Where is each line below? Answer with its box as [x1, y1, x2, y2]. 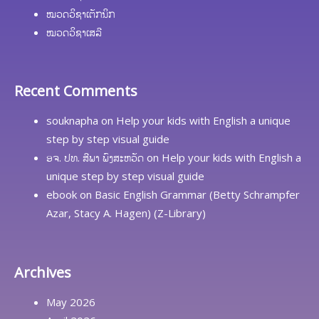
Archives [14, 262, 71, 282]
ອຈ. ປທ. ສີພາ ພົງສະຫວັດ [46, 150, 144, 165]
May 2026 [46, 294, 95, 309]
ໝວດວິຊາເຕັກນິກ [46, 6, 115, 21]
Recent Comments [14, 81, 137, 101]
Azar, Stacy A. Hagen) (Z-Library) [46, 206, 206, 221]
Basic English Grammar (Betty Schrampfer [95, 187, 300, 202]
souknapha [46, 113, 98, 128]
